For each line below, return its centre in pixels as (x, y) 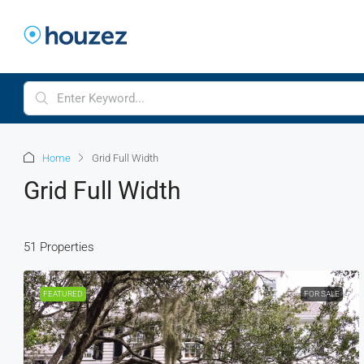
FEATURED (63, 294)
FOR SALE (321, 294)
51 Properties (59, 247)
